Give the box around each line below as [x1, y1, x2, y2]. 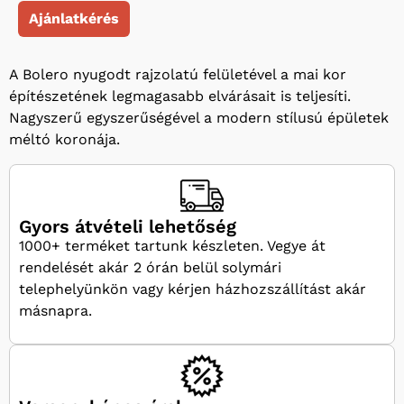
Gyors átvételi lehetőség [19, 215, 236, 237]
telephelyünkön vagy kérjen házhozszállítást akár [19, 280, 366, 298]
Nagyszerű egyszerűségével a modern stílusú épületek [9, 109, 389, 127]
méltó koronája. [9, 131, 120, 149]
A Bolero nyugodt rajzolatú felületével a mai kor [9, 66, 346, 84]
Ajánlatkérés [29, 10, 119, 28]
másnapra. [19, 301, 92, 319]
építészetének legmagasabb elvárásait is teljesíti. [9, 87, 351, 106]
